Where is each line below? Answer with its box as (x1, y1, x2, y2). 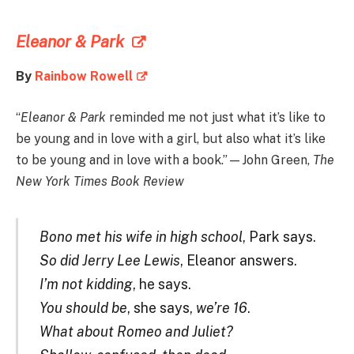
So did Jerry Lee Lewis (39, 251, 180, 269)
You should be (39, 299, 127, 316)
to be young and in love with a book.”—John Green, (16, 153, 313, 168)
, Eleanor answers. (179, 251, 297, 269)
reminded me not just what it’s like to (106, 110, 326, 126)
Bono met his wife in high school (39, 228, 243, 245)
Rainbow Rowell (35, 69, 133, 85)
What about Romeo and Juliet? (39, 322, 233, 340)
